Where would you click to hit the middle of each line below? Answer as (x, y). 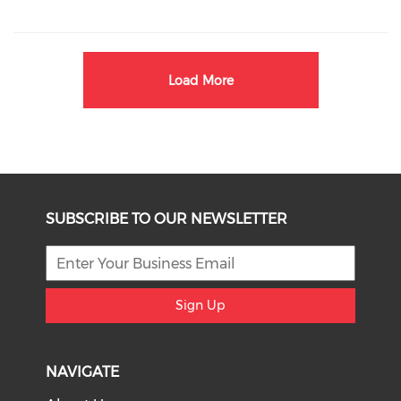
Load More (200, 81)
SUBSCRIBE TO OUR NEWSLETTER (167, 219)
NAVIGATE (83, 372)
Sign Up (200, 305)
